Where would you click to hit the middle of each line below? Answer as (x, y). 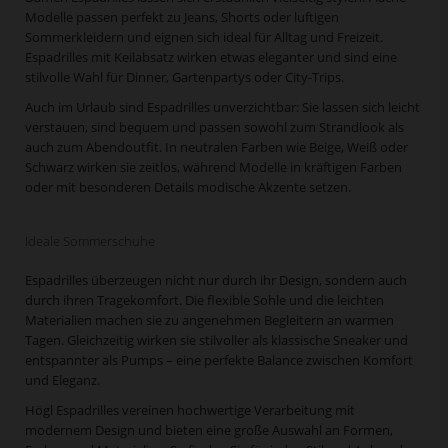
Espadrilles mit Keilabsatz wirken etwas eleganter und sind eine (211, 57)
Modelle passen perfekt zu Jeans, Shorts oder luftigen (182, 17)
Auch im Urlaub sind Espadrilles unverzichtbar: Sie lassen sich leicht (222, 107)
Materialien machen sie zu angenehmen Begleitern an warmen (209, 320)
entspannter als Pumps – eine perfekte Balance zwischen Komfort (219, 360)
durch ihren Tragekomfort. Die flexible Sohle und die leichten (204, 300)
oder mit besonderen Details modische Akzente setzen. (188, 187)
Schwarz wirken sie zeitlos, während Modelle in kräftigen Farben (213, 167)
